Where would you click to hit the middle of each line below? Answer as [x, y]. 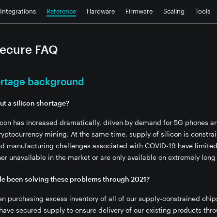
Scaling [174, 11]
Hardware [101, 11]
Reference [61, 11]
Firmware [139, 11]
